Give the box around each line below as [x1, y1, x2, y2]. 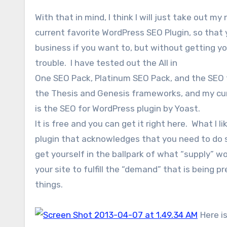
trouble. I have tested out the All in [35, 58, 177, 68]
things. [35, 179, 63, 190]
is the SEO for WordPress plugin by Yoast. [35, 103, 202, 113]
